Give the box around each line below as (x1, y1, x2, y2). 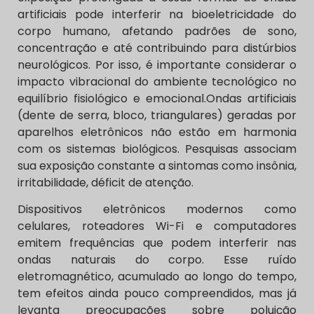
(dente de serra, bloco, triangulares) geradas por (18, 107, 296, 123)
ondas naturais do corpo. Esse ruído (18, 252, 296, 268)
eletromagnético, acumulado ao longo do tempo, (18, 268, 296, 285)
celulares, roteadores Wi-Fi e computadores (18, 218, 296, 235)
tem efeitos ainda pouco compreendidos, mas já (18, 285, 296, 302)
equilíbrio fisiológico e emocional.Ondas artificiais (18, 90, 296, 107)
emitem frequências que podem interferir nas (18, 235, 296, 252)
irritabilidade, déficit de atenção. (18, 174, 193, 191)
